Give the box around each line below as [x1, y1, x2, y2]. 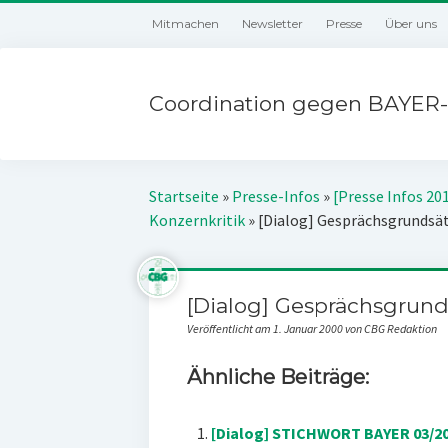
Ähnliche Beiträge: [186, 365, 369, 389]
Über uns [385, 16, 438, 31]
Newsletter [242, 16, 304, 31]
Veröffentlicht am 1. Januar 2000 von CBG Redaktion [186, 321, 437, 336]
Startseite [149, 186, 220, 206]
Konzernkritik [149, 210, 246, 230]
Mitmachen [152, 16, 220, 31]
